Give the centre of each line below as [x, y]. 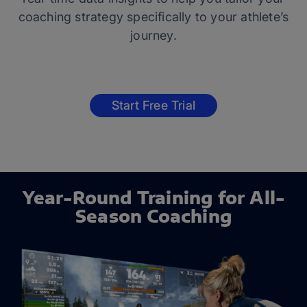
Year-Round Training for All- [153, 197]
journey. [153, 35]
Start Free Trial [153, 105]
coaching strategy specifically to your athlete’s [153, 17]
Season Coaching [153, 216]
